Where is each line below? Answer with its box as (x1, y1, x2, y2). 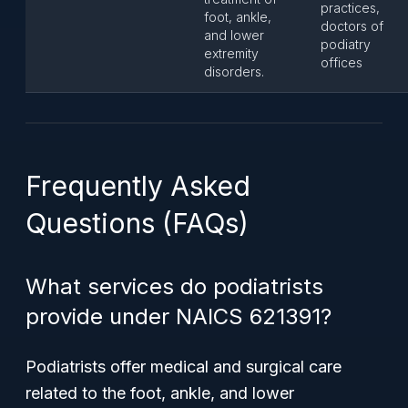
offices (321, 55, 362, 70)
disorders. (204, 64, 264, 79)
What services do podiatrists (25, 273, 323, 300)
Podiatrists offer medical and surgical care (25, 357, 342, 376)
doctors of (321, 18, 383, 34)
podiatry (321, 36, 371, 52)
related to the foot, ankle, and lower (25, 383, 294, 403)
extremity (204, 46, 259, 61)
